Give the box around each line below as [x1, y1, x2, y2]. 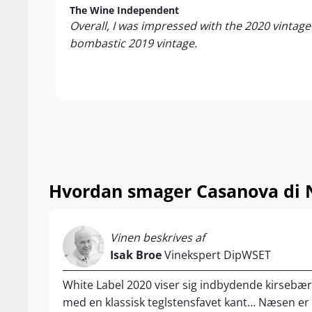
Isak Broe [110, 247, 162, 263]
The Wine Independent [70, 3, 179, 17]
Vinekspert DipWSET [162, 247, 271, 263]
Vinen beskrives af [110, 230, 205, 245]
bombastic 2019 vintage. [70, 36, 197, 51]
